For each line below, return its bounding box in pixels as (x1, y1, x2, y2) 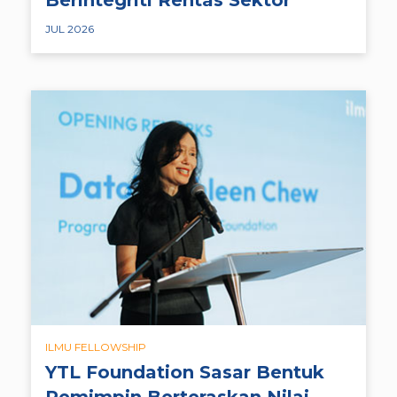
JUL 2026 (45, 21, 94, 35)
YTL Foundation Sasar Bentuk (45, 361, 324, 383)
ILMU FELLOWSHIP (45, 339, 146, 354)
